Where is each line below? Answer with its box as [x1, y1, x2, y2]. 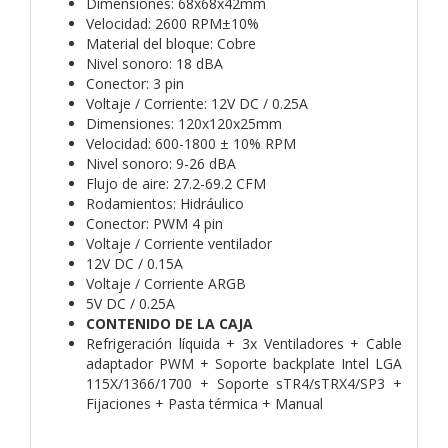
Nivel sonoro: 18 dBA [86, 53, 223, 73]
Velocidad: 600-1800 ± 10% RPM [86, 133, 296, 153]
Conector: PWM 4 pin [86, 213, 223, 233]
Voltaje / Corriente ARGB [86, 273, 246, 293]
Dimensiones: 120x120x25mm [86, 113, 282, 133]
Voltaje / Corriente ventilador [86, 233, 272, 253]
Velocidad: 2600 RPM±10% [86, 13, 259, 33]
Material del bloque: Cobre [86, 33, 256, 53]
